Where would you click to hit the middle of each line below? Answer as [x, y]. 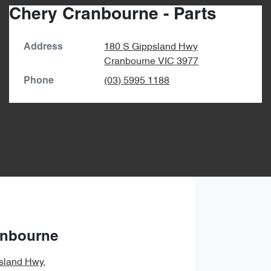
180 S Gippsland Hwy [151, 47]
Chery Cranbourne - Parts [113, 15]
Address [43, 47]
